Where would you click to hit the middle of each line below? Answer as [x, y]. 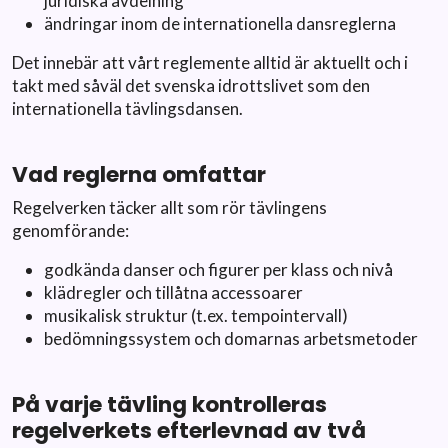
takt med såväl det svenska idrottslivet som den [191, 85]
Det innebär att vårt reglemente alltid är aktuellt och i [210, 62]
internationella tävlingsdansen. [127, 108]
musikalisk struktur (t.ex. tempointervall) [196, 315]
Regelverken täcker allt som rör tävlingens [169, 207]
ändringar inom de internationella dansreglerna [220, 23]
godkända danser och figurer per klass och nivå [218, 269]
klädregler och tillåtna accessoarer [173, 292]
